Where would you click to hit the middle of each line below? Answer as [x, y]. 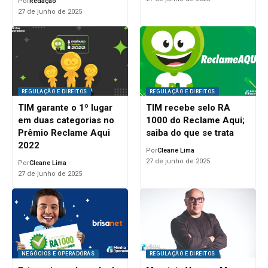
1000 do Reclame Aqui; [195, 121]
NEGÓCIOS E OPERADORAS [58, 253]
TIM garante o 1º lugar [65, 108]
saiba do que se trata [190, 133]
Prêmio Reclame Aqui [64, 133]
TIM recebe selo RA [188, 108]
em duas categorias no [66, 121]
